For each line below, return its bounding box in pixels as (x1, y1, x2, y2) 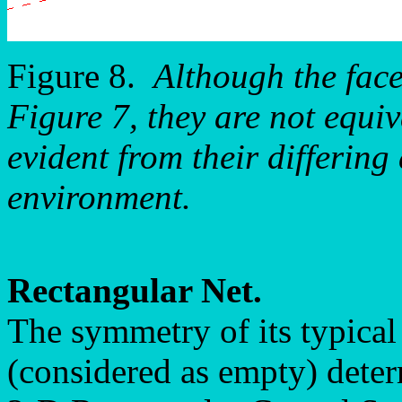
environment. (7, 178, 191, 216)
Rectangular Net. (7, 271, 262, 310)
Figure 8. (7, 57, 153, 95)
